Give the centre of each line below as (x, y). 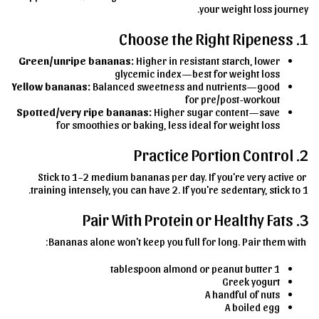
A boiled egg (252, 307)
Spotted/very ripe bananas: (84, 112)
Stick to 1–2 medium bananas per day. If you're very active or (172, 177)
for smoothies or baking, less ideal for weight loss (168, 125)
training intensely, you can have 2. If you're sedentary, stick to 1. (169, 190)
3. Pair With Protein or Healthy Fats (304, 219)
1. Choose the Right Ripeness (304, 38)
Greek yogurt (251, 282)
